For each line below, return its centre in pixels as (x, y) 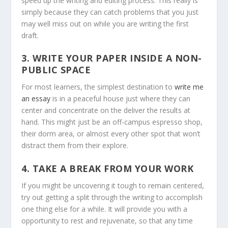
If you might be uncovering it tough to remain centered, (113, 185)
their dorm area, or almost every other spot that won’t (111, 134)
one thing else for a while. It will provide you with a (105, 209)
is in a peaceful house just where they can (121, 99)
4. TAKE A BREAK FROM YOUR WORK (108, 168)
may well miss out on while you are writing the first (105, 23)
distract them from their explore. (75, 146)
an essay (36, 99)
